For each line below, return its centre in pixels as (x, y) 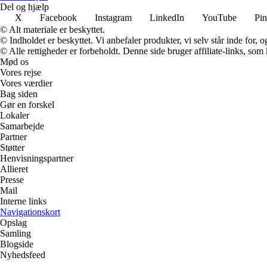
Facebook (58, 18)
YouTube (219, 18)
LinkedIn (167, 18)
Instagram (113, 18)
